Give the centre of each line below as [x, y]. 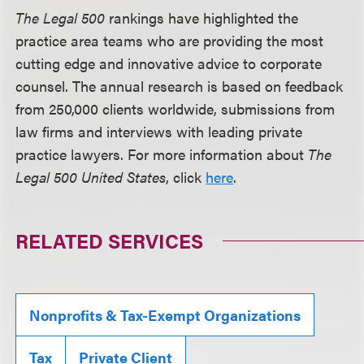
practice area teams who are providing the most [170, 41]
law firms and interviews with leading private [159, 132]
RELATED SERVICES [110, 241]
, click [186, 177]
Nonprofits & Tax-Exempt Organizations [165, 315]
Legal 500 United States [91, 177]
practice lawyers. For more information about [162, 154]
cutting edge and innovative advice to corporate [169, 63]
